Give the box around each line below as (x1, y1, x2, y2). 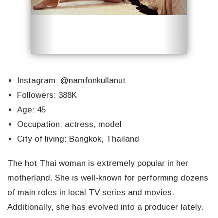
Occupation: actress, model (17, 120, 122, 129)
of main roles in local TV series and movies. (7, 188, 174, 198)
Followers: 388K (17, 91, 77, 100)
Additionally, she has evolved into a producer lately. (7, 202, 203, 212)
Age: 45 (17, 105, 46, 115)
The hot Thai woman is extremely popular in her (7, 159, 188, 168)
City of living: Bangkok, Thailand (17, 134, 139, 144)
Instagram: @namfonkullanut (17, 76, 126, 86)
